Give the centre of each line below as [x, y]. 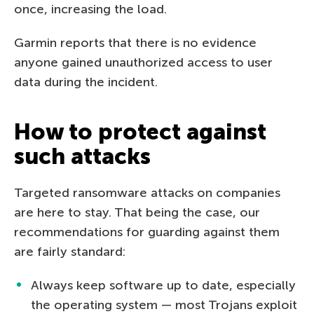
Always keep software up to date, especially [163, 285]
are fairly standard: [70, 251]
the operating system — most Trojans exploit [164, 305]
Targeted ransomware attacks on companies [147, 192]
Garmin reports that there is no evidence [135, 42]
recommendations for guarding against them [147, 232]
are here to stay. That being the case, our [137, 212]
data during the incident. [86, 82]
